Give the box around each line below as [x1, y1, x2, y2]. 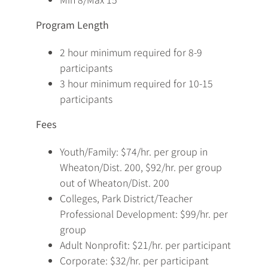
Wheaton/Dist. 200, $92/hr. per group [60, 160, 222, 175]
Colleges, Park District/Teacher [60, 191, 193, 206]
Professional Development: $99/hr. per [60, 206, 228, 221]
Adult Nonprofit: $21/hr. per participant [60, 237, 231, 252]
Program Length [36, 17, 109, 32]
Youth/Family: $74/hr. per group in [60, 144, 208, 159]
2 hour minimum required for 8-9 [60, 45, 202, 60]
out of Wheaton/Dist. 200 [60, 175, 169, 190]
